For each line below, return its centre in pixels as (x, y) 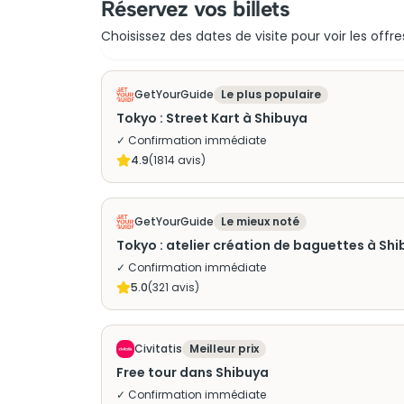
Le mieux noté (260, 221)
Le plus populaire (271, 94)
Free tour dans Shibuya (193, 372)
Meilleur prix (224, 349)
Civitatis (158, 349)
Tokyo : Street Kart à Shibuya (212, 118)
